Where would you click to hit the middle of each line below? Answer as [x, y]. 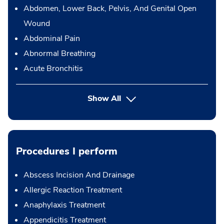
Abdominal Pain [52, 38]
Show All [104, 98]
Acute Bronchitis [53, 68]
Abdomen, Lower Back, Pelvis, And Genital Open [110, 8]
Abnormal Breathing [59, 53]
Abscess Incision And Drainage [79, 175]
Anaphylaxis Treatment [64, 205]
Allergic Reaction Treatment [73, 190]
